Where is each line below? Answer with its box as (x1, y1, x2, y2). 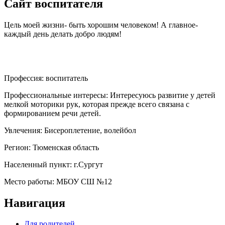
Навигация (4, 196, 65, 209)
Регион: (4, 143, 33, 152)
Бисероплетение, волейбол (44, 126, 136, 135)
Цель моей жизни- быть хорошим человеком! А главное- (4, 20, 198, 29)
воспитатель (46, 73, 88, 82)
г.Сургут (74, 160, 103, 169)
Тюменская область (33, 143, 99, 152)
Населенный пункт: (4, 160, 74, 169)
